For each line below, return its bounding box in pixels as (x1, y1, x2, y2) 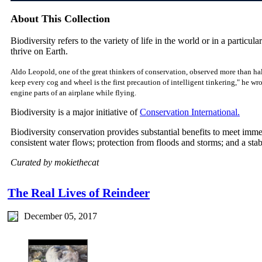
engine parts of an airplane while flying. (11, 88, 136, 98)
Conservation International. (140, 107, 240, 118)
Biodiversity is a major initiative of (11, 107, 140, 118)
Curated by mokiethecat (11, 157, 99, 168)
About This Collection (11, 13, 110, 25)
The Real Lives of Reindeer (8, 186, 150, 200)
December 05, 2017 (24, 211, 97, 222)
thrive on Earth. (11, 46, 68, 57)
